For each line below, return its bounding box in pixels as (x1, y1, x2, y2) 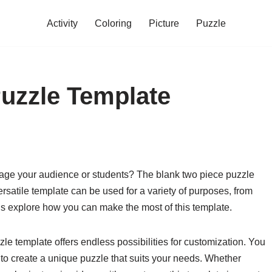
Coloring (94, 18, 132, 29)
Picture (148, 18, 179, 29)
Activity (46, 18, 78, 29)
